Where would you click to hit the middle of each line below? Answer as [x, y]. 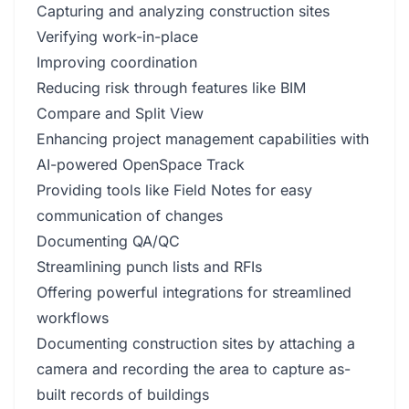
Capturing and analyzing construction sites [183, 11]
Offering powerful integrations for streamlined [194, 292]
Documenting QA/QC [108, 241]
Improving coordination [117, 62]
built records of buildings [123, 394]
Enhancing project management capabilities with [203, 139]
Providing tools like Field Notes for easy [174, 190]
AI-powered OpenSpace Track [141, 164]
